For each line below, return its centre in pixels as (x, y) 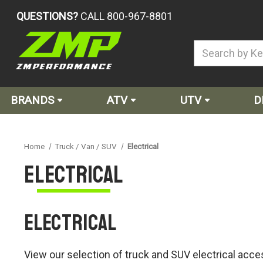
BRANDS (32, 100)
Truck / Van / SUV (86, 146)
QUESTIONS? (47, 16)
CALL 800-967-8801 (127, 16)
